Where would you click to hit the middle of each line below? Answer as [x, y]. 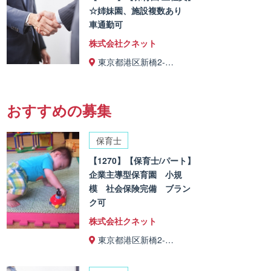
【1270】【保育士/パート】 [142, 161]
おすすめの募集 [59, 110]
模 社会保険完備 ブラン [140, 188]
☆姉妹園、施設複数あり [140, 10]
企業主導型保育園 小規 [136, 175]
